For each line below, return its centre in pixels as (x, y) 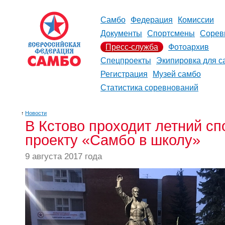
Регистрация (124, 74)
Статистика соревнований (149, 88)
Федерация (152, 20)
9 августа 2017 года (64, 156)
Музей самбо (177, 74)
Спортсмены (171, 33)
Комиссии (196, 20)
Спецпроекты (126, 61)
